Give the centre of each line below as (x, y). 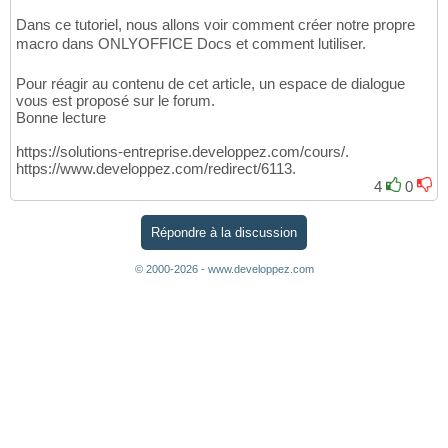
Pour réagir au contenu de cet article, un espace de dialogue (210, 84)
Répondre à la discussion (224, 232)
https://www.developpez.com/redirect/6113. (156, 169)
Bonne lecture (61, 118)
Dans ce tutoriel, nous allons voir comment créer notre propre (215, 25)
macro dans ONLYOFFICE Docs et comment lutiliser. (191, 44)
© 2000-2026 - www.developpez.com (224, 268)
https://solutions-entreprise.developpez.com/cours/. (182, 152)
